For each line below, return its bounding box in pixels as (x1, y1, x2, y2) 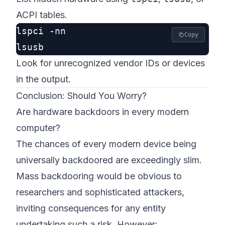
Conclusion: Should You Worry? (16, 90, 147, 101)
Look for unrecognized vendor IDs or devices (16, 58, 205, 68)
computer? (16, 123, 60, 133)
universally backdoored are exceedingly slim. (16, 155, 202, 165)
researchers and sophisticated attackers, (16, 187, 184, 197)
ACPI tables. (16, 10, 67, 20)
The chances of (16, 139, 83, 149)
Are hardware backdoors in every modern (16, 106, 189, 117)
